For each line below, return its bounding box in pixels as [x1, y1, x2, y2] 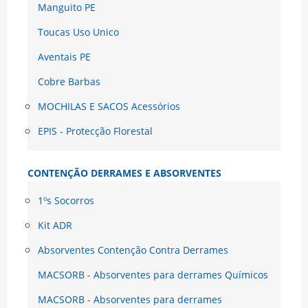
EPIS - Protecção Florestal [38, 124, 153, 138]
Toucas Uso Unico [38, 25, 119, 39]
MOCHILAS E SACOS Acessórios [38, 100, 180, 113]
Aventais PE [38, 50, 91, 64]
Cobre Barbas [38, 75, 100, 89]
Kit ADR [38, 219, 72, 232]
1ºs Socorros [38, 194, 94, 208]
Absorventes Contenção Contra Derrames [38, 243, 228, 257]
